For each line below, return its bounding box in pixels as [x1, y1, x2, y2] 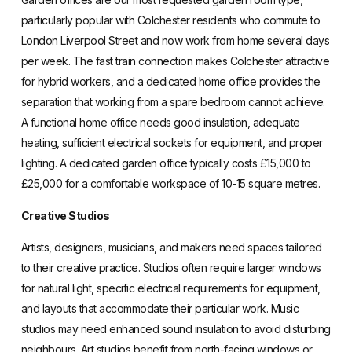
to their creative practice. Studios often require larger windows [20, 261, 321, 275]
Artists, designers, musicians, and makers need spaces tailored [20, 240, 322, 255]
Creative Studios [20, 208, 110, 222]
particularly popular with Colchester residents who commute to [20, 13, 321, 27]
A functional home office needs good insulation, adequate [20, 115, 300, 130]
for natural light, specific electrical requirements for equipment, [20, 281, 321, 295]
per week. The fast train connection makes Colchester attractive [20, 54, 330, 68]
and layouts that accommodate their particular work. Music [20, 302, 299, 316]
